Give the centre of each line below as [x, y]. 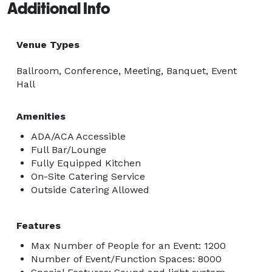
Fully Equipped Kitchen [86, 163]
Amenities [41, 116]
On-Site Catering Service [88, 176]
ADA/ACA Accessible [78, 136]
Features [39, 225]
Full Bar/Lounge [69, 149]
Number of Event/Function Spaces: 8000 [126, 259]
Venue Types [48, 44]
